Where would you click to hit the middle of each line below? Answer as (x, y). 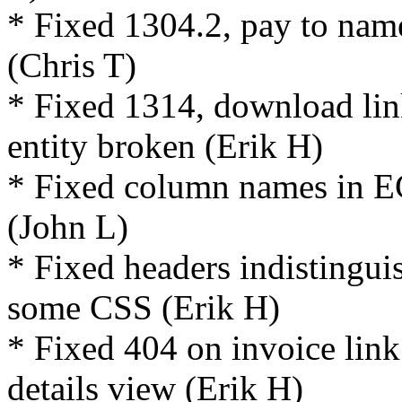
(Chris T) (72, 65)
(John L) (68, 226)
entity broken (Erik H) (165, 145)
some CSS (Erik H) (144, 307)
